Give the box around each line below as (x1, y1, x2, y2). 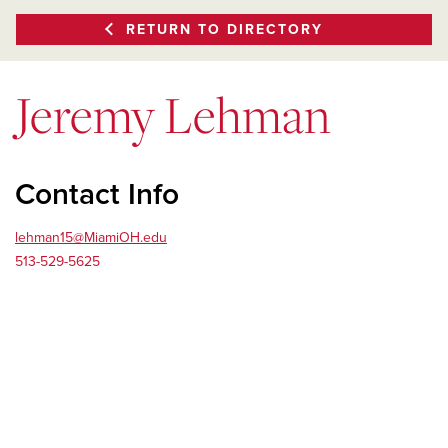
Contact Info (15, 175, 179, 213)
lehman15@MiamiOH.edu (15, 228, 167, 246)
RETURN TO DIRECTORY (125, 20, 323, 38)
